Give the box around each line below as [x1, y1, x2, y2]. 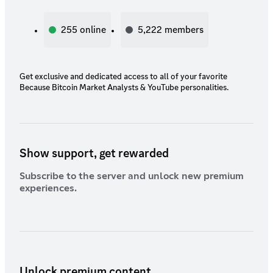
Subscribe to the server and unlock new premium [19, 171, 244, 181]
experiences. [19, 183, 77, 193]
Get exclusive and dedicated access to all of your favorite [19, 71, 227, 82]
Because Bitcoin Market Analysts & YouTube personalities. [19, 82, 229, 93]
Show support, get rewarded [19, 145, 169, 161]
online [80, 23, 106, 36]
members [165, 23, 204, 36]
